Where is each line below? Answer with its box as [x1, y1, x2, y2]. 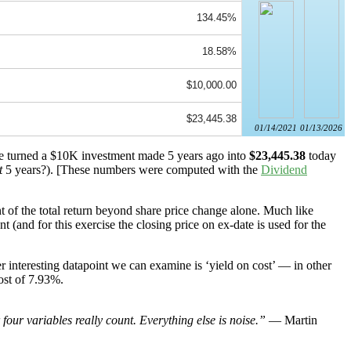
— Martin [266, 313, 317, 327]
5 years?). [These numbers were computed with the [2, 163, 261, 177]
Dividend [261, 163, 307, 177]
